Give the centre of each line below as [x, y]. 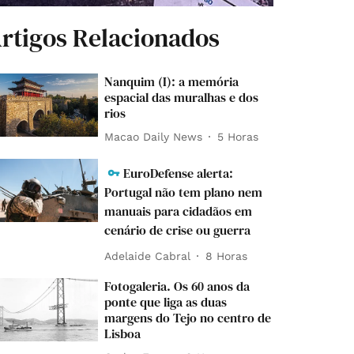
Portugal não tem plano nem [184, 192]
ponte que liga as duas [166, 302]
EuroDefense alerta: [179, 173]
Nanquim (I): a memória [172, 82]
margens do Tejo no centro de [188, 318]
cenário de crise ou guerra [178, 230]
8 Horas [227, 256]
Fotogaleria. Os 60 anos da [177, 286]
